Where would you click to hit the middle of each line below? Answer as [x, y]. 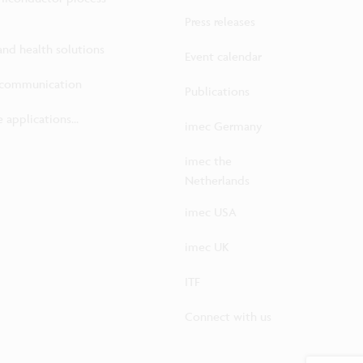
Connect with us [228, 317]
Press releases [220, 22]
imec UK [207, 247]
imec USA [211, 212]
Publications [217, 92]
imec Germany [224, 126]
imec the [208, 161]
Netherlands [217, 181]
